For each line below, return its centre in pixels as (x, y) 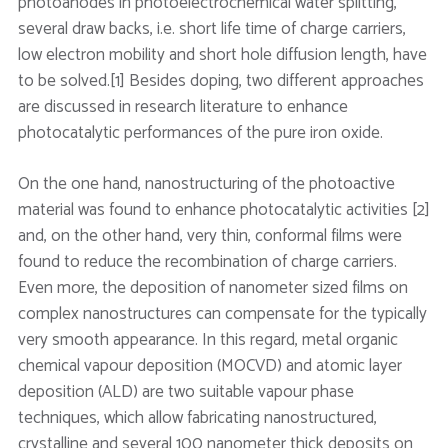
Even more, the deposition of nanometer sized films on (212, 288)
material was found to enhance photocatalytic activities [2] (223, 210)
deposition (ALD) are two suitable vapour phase (185, 392)
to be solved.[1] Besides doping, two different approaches (220, 80)
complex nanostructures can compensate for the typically (222, 314)
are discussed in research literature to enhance (182, 106)
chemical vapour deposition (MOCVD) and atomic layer (209, 366)
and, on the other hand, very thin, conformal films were (209, 236)
